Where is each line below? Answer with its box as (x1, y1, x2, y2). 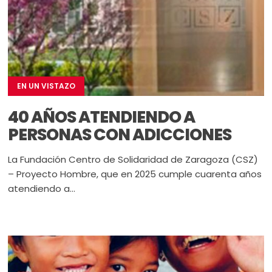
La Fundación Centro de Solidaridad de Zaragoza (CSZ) (8, 152, 259, 166)
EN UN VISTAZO (17, 80, 76, 91)
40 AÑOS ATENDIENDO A (8, 105, 195, 128)
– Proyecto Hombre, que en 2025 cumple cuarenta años (8, 167, 262, 180)
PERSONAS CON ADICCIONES (8, 123, 232, 146)
